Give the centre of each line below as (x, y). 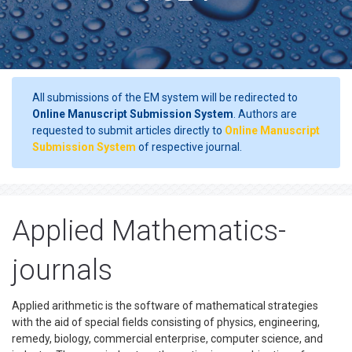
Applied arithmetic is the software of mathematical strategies (165, 306)
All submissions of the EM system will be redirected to (165, 97)
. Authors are (265, 114)
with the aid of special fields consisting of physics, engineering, (166, 322)
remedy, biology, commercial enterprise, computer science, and (167, 339)
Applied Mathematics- (149, 231)
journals (62, 270)
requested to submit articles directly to (128, 130)
